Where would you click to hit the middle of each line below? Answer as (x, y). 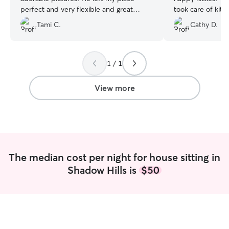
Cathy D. (204, 24)
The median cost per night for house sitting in (114, 157)
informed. (190, 20)
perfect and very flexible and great (77, 9)
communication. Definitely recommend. (84, 20)
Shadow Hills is (103, 170)
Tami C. (49, 24)
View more (114, 88)
